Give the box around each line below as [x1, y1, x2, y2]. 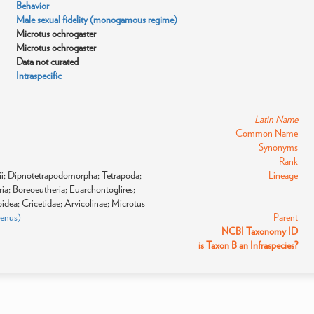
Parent [273, 212, 298, 223]
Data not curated [16, 56, 79, 67]
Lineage [268, 170, 298, 181]
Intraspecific [16, 70, 62, 81]
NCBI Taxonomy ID [221, 226, 298, 237]
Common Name [235, 128, 298, 139]
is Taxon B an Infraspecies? [198, 240, 298, 251]
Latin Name [254, 114, 298, 125]
